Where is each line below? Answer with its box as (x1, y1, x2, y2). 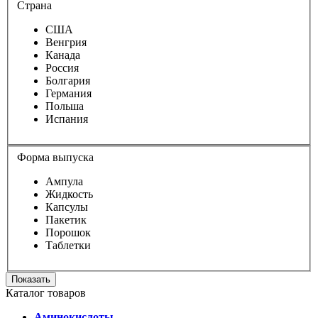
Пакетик (45, 214, 87, 226)
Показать (11, 274, 50, 285)
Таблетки (45, 239, 91, 251)
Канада (45, 49, 80, 62)
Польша (45, 100, 84, 113)
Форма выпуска (17, 151, 94, 163)
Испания (45, 113, 88, 126)
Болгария (45, 75, 90, 87)
